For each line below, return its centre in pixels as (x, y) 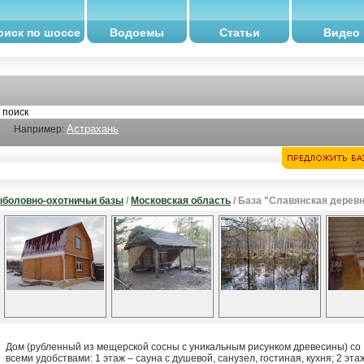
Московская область (181, 201)
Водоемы (137, 32)
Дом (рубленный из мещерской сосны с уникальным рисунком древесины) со (183, 347)
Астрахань (93, 129)
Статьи (239, 32)
